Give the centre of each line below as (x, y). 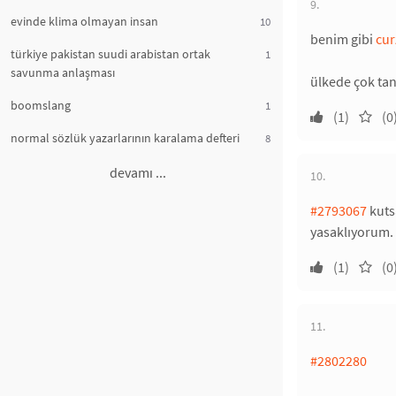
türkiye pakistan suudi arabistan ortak (110, 54)
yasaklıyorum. (352, 232)
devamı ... (138, 172)
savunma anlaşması (63, 72)
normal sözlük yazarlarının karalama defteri (125, 138)
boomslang (41, 105)
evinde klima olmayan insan (84, 21)
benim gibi (343, 39)
